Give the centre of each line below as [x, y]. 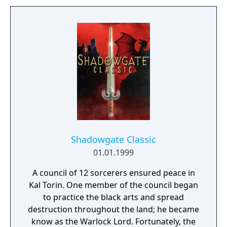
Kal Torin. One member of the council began [113, 185]
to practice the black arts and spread [113, 197]
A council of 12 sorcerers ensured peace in [113, 173]
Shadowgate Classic [113, 139]
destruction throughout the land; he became [113, 209]
